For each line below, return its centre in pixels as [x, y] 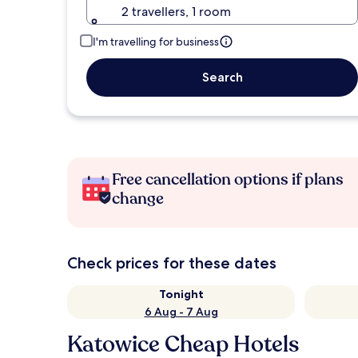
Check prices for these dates [172, 263]
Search [222, 77]
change [138, 199]
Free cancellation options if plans [228, 179]
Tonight [181, 294]
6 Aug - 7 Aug [181, 312]
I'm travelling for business [156, 42]
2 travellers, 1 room [176, 12]
